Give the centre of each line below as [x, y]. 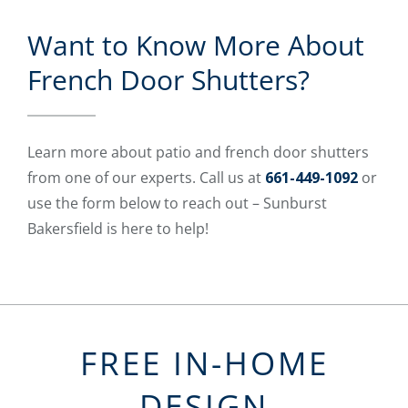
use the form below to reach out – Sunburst [177, 204]
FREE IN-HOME [204, 363]
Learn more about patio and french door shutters [198, 153]
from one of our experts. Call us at [146, 178]
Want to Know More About [196, 46]
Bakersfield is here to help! [118, 229]
